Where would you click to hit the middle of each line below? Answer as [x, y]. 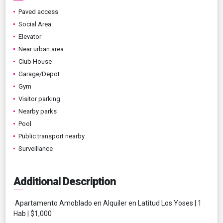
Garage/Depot [39, 74]
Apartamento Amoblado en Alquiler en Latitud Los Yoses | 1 [108, 203]
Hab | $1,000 [33, 213]
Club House [35, 61]
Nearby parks [38, 111]
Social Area [35, 24]
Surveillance [36, 148]
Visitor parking [39, 99]
